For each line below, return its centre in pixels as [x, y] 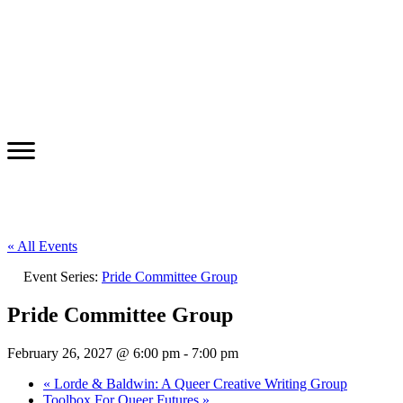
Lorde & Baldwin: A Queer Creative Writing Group [199, 383]
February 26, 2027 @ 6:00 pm [94, 353]
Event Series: [63, 276]
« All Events [42, 246]
